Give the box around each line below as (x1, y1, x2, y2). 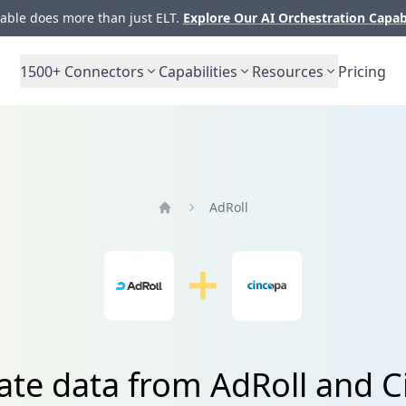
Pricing (338, 61, 386, 82)
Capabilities (159, 61, 237, 82)
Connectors (61, 61, 144, 82)
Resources (252, 61, 324, 82)
